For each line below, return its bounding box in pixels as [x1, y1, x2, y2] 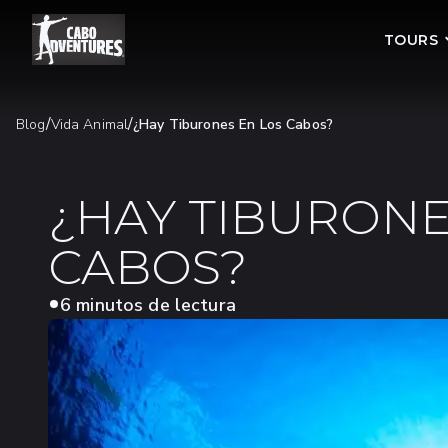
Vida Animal [50, 115, 129, 134]
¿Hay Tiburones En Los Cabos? [133, 115, 333, 134]
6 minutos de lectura [60, 293, 236, 317]
